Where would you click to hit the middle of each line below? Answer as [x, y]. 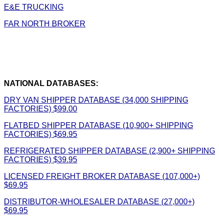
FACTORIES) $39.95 [41, 159]
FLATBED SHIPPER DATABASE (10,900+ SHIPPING [99, 125]
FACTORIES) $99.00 [41, 109]
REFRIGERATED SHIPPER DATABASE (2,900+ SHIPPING [109, 151]
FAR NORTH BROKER [45, 23]
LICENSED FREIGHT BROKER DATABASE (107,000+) [102, 176]
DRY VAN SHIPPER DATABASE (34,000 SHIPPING [96, 100]
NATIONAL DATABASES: [51, 83]
